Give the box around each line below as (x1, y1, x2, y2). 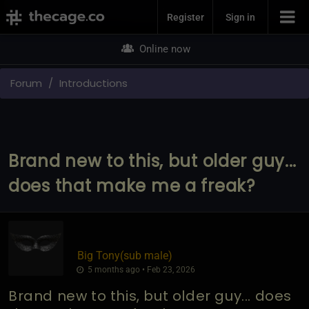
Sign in (226, 11, 255, 23)
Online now (136, 43, 190, 55)
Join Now (126, 3, 183, 21)
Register (166, 11, 204, 23)
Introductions (59, 75, 128, 90)
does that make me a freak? (8, 174, 255, 197)
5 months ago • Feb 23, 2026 (85, 264, 195, 275)
